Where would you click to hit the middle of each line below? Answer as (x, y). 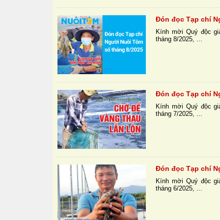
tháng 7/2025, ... (179, 114)
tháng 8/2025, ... (179, 39)
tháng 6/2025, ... (179, 189)
